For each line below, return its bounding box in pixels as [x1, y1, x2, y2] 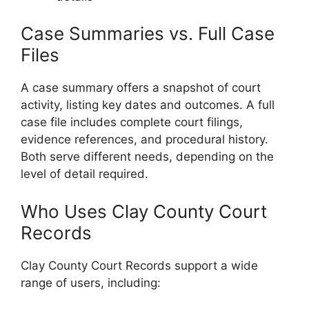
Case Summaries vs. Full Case [21, 23, 275, 45]
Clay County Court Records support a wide [21, 258, 258, 272]
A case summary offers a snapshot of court [21, 81, 261, 95]
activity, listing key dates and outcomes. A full [21, 98, 275, 112]
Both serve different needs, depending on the [21, 150, 274, 164]
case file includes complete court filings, [21, 115, 243, 130]
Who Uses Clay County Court [21, 200, 267, 222]
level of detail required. [21, 167, 148, 181]
